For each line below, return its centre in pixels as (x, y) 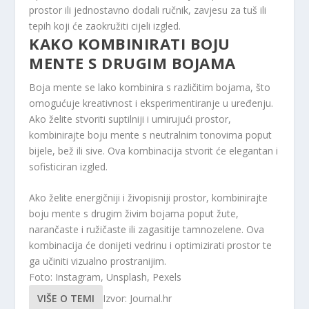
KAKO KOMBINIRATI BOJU (130, 43)
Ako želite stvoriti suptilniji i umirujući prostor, (130, 119)
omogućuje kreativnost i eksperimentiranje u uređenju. (151, 103)
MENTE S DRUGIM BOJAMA (132, 62)
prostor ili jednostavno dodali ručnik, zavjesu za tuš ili (148, 10)
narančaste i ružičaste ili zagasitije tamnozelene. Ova (147, 229)
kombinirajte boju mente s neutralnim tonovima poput (151, 134)
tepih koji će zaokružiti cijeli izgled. (105, 26)
